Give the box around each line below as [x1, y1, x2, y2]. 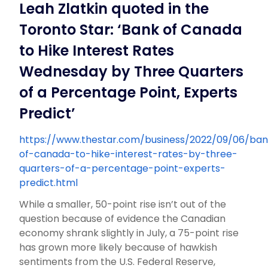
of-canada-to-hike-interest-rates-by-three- [19, 147, 238, 161]
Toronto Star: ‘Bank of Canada [19, 20, 243, 39]
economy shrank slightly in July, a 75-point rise [19, 226, 239, 240]
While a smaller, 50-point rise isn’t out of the [19, 197, 227, 211]
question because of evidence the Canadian [19, 212, 226, 226]
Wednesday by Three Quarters [19, 62, 244, 81]
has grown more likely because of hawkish [19, 240, 218, 254]
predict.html [19, 176, 78, 190]
